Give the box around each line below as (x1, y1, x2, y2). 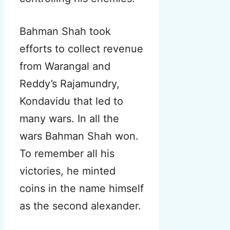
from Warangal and (20, 60, 110, 73)
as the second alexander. (20, 200, 141, 213)
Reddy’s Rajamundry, (20, 78, 120, 90)
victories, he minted (20, 165, 116, 178)
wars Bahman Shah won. (20, 130, 139, 143)
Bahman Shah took (20, 25, 111, 38)
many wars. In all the (20, 112, 119, 125)
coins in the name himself (20, 182, 144, 195)
